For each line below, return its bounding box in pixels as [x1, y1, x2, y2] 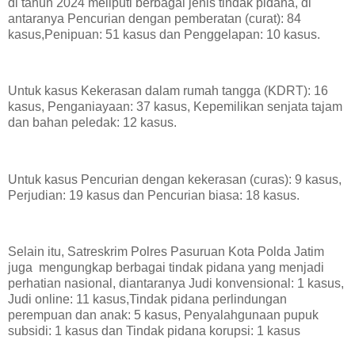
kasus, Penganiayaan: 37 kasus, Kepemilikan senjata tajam [8, 100, 342, 114]
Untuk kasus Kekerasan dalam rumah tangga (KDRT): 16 [8, 84, 328, 98]
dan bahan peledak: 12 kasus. [8, 116, 177, 130]
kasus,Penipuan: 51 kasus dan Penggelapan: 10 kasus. [8, 27, 320, 41]
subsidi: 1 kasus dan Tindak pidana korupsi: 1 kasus [8, 324, 300, 338]
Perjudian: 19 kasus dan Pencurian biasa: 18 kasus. [8, 188, 300, 202]
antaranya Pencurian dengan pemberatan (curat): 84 [8, 11, 301, 25]
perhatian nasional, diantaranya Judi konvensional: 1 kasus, [8, 277, 344, 291]
